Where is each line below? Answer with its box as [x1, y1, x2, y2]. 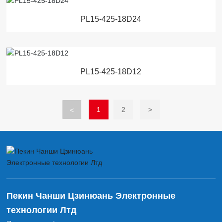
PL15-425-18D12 [80, 67, 142, 76]
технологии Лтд [6, 205, 77, 215]
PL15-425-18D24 [80, 15, 142, 24]
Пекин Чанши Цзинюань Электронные [6, 190, 176, 201]
